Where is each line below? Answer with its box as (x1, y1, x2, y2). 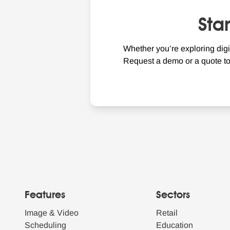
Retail (156, 208, 178, 218)
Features (25, 190, 65, 201)
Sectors (156, 190, 190, 201)
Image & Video (25, 208, 79, 218)
